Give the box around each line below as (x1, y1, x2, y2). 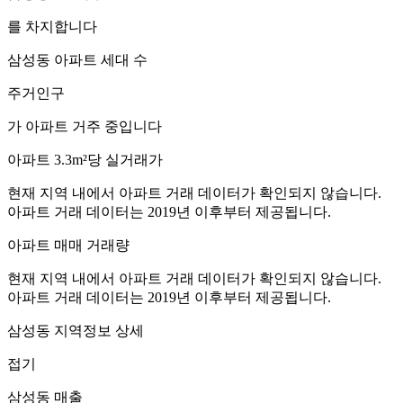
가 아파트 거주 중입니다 (7, 118, 162, 134)
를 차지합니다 (7, 18, 97, 34)
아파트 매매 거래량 (7, 237, 130, 253)
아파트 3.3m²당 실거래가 (7, 151, 163, 167)
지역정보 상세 (50, 322, 144, 338)
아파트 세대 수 (50, 51, 148, 67)
